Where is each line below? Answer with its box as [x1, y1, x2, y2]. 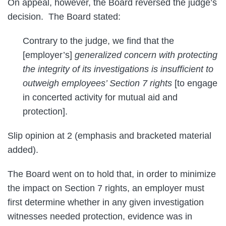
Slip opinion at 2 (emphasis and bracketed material [8, 131, 211, 141]
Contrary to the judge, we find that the [23, 36, 174, 46]
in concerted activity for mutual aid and [23, 92, 178, 102]
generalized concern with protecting [75, 50, 217, 60]
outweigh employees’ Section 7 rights [23, 78, 172, 88]
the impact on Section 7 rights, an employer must [8, 183, 204, 193]
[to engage [172, 78, 217, 88]
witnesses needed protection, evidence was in [8, 211, 192, 221]
